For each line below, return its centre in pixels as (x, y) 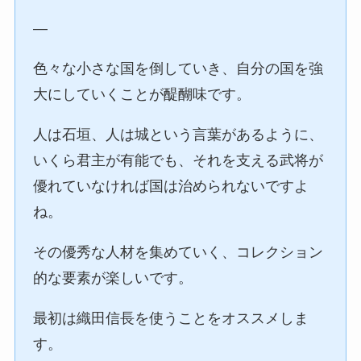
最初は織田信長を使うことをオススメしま (171, 318)
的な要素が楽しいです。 (113, 278)
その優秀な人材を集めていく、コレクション (178, 253)
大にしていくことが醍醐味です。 (142, 95)
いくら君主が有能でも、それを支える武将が (178, 161)
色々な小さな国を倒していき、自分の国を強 (178, 69)
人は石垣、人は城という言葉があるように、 (178, 135)
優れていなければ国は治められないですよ (171, 187)
